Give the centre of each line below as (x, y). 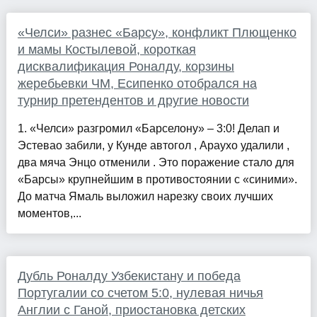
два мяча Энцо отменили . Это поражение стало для (156, 163)
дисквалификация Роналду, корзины (126, 67)
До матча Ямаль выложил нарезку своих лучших (145, 197)
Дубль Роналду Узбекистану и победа (129, 276)
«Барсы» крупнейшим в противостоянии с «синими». (157, 180)
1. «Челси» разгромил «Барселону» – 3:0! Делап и (148, 129)
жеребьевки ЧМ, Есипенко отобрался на (137, 84)
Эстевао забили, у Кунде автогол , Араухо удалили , (153, 146)
